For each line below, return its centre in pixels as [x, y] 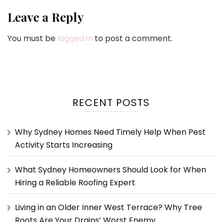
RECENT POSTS [111, 103]
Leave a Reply [46, 17]
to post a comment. [133, 39]
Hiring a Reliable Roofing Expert [75, 183]
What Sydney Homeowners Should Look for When [111, 170]
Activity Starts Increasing [64, 145]
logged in [75, 39]
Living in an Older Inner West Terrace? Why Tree [109, 208]
